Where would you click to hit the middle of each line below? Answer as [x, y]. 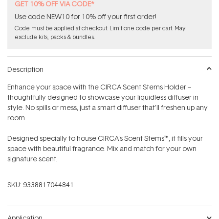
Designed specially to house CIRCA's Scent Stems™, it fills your [105, 138]
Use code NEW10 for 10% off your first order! [86, 16]
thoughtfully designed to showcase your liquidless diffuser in [103, 97]
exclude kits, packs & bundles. [55, 37]
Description [25, 69]
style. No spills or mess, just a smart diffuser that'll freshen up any [108, 107]
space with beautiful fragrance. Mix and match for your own [102, 148]
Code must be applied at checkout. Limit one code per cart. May [100, 28]
